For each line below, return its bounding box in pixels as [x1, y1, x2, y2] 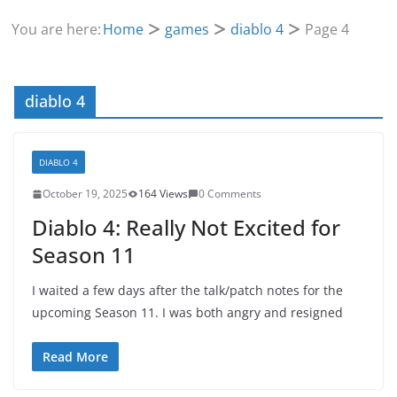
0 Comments [198, 186, 261, 201]
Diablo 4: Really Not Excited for [32, 213, 340, 242]
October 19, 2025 [43, 186, 128, 201]
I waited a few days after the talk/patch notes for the [32, 282, 343, 299]
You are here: [12, 19, 102, 39]
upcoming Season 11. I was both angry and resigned [32, 304, 343, 321]
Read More [43, 348, 108, 365]
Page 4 [305, 19, 350, 39]
